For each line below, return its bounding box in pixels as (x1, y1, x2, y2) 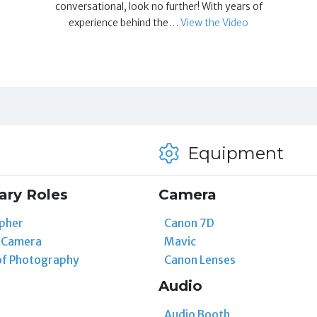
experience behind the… (69, 16, 181, 29)
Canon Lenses (163, 252, 236, 267)
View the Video (180, 16, 249, 29)
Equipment (183, 142, 284, 163)
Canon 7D (163, 215, 214, 230)
